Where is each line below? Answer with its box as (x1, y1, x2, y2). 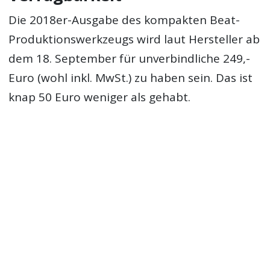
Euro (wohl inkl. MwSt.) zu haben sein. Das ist (8, 70, 253, 86)
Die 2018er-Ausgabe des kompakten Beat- (8, 12, 240, 28)
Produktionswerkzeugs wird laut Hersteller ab (8, 31, 260, 48)
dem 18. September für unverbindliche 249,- (8, 51, 251, 67)
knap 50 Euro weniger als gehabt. (8, 89, 191, 105)
